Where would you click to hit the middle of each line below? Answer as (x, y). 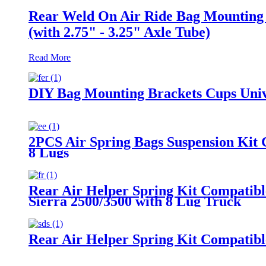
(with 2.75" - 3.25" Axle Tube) (119, 32)
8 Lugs (49, 152)
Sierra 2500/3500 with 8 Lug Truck (135, 201)
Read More (50, 57)
